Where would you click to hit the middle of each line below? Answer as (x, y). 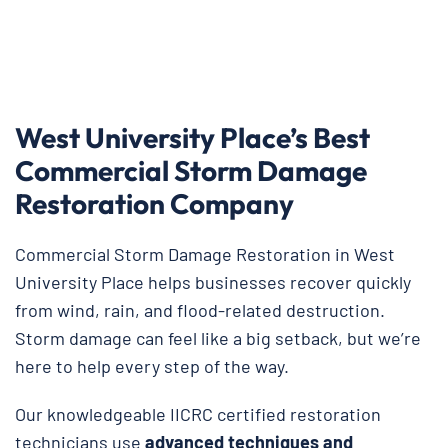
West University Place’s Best (192, 137)
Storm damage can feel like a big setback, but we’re (218, 338)
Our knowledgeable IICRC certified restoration (198, 414)
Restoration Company (154, 203)
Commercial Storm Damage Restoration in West (205, 254)
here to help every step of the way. (154, 366)
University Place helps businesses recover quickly (213, 282)
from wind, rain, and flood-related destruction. (200, 310)
